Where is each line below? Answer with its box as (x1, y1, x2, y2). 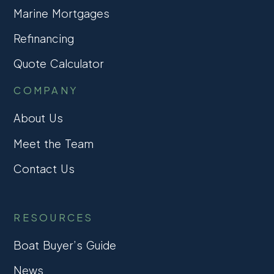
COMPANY (13, 84, 78, 97)
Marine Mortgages (13, 6, 110, 20)
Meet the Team (13, 136, 94, 150)
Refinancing (13, 31, 75, 46)
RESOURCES (13, 210, 94, 224)
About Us (13, 111, 64, 125)
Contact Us (13, 161, 75, 176)
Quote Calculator (13, 56, 105, 71)
